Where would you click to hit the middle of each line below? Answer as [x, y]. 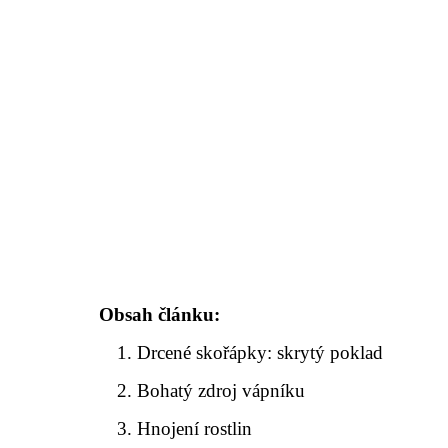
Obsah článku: [159, 314]
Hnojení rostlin [195, 428]
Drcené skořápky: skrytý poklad [260, 352]
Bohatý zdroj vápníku [221, 390]
